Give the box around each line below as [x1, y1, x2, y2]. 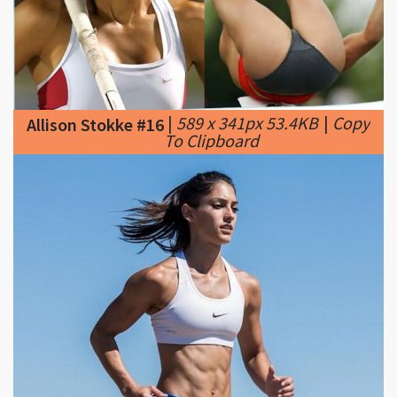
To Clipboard [164, 72, 259, 95]
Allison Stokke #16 [27, 56, 164, 79]
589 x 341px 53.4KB [176, 54, 318, 77]
